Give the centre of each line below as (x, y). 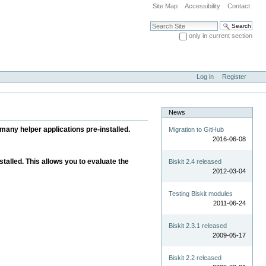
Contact (238, 6)
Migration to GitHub (197, 130)
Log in (205, 77)
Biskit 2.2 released (195, 258)
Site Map (165, 6)
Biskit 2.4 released (195, 162)
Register (234, 77)
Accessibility (202, 6)
